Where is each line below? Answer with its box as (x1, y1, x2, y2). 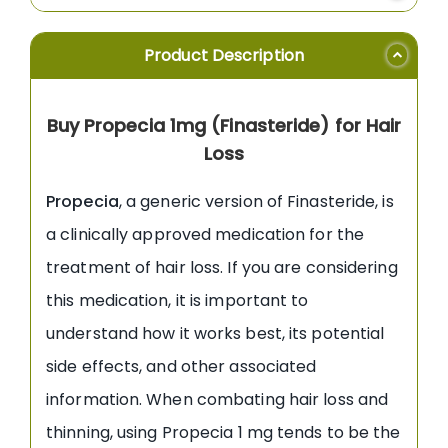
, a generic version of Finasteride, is (118, 189, 394, 213)
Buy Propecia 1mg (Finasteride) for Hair (46, 112, 402, 138)
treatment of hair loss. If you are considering (46, 255, 398, 279)
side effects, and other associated (46, 354, 317, 378)
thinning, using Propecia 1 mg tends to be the (46, 420, 401, 444)
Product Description (144, 43, 304, 67)
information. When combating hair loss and (46, 387, 389, 411)
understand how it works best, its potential (46, 321, 385, 345)
